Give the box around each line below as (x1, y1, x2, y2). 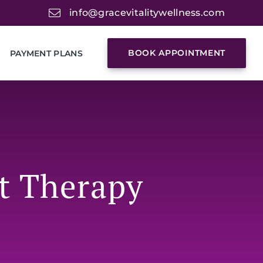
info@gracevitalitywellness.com (69, 7, 225, 18)
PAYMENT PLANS (9, 48, 83, 59)
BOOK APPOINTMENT (127, 48, 226, 59)
